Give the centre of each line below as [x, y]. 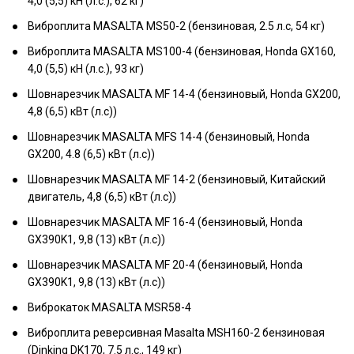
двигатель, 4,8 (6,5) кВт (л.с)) [102, 197]
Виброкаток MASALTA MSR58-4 [109, 307]
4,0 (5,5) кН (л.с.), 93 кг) [86, 69]
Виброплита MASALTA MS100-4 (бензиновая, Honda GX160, [182, 51]
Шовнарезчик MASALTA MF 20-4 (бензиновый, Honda [165, 265]
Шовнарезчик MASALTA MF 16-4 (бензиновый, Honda [165, 222]
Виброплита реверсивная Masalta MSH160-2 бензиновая [176, 333]
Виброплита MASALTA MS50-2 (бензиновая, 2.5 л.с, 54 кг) [176, 26]
